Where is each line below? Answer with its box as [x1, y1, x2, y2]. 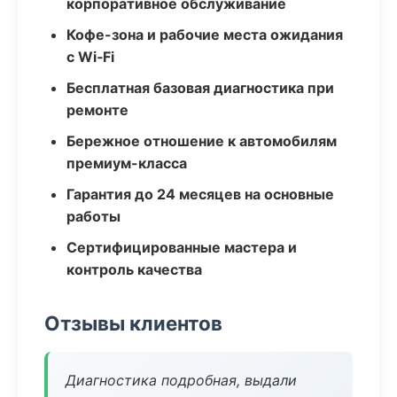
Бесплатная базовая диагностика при [66, 79, 334, 97]
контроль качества [66, 261, 202, 278]
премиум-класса [66, 154, 187, 172]
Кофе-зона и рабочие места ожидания [66, 26, 343, 43]
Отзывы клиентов [44, 311, 222, 335]
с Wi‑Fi [66, 48, 114, 66]
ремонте [66, 101, 128, 119]
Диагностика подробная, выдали [66, 371, 297, 389]
